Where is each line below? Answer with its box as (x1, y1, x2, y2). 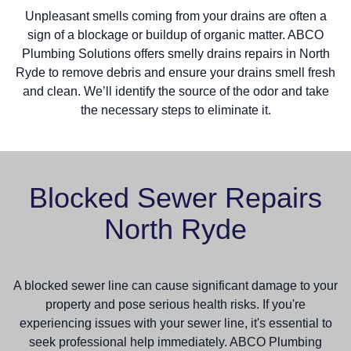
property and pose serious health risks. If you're (45, 298, 306, 312)
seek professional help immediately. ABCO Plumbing (29, 335, 322, 349)
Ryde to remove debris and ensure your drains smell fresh (16, 66, 335, 80)
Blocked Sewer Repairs (29, 182, 322, 215)
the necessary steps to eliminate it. (80, 103, 271, 118)
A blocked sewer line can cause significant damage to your (13, 279, 338, 293)
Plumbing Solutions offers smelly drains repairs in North (21, 47, 330, 61)
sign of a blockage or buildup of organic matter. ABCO (27, 28, 324, 42)
